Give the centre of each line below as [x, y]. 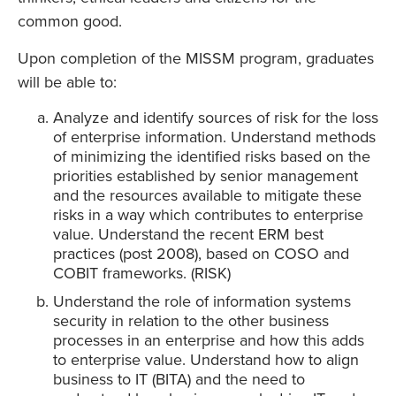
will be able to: [67, 83]
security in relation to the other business [191, 321]
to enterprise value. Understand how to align [206, 360]
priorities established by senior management [206, 176]
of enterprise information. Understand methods [214, 137]
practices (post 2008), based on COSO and [201, 254]
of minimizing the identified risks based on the [212, 157]
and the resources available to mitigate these [207, 196]
